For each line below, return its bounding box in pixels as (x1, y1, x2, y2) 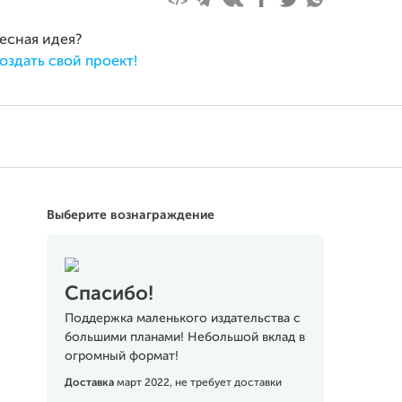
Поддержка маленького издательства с (64, 312, 301, 325)
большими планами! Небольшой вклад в (64, 331, 305, 344)
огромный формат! (64, 350, 179, 363)
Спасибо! (64, 284, 153, 304)
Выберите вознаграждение (46, 209, 214, 222)
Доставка (64, 378, 117, 389)
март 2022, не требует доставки (116, 378, 282, 389)
